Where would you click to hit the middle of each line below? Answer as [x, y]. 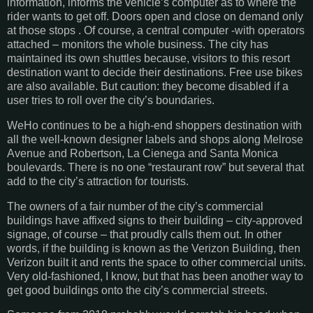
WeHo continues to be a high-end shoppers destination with [154, 125]
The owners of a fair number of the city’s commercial [135, 206]
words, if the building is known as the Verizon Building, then [154, 248]
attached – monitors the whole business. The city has [138, 44]
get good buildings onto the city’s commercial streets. [137, 290]
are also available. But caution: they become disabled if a [148, 86]
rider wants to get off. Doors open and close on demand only [155, 16]
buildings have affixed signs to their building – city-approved [155, 220]
